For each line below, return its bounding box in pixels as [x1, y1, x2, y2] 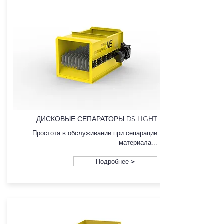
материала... [119, 138, 157, 146]
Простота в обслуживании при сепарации [32, 129, 157, 137]
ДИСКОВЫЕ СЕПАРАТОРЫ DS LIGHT [36, 114, 157, 123]
